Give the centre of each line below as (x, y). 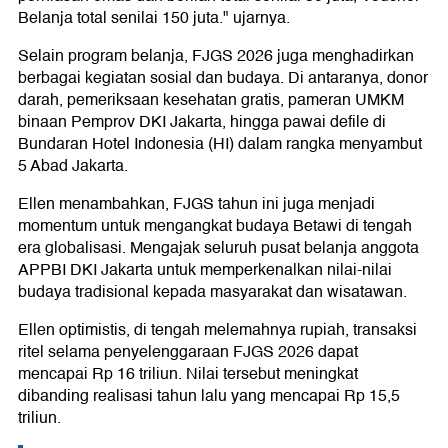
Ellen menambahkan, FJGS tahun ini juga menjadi (196, 204)
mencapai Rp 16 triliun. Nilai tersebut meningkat (188, 374)
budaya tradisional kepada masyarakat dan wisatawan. (212, 292)
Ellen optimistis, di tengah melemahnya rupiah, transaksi (217, 330)
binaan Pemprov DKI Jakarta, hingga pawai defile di (202, 122)
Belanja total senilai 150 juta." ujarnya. (154, 18)
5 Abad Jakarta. (73, 166)
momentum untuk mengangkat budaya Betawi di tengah (215, 226)
